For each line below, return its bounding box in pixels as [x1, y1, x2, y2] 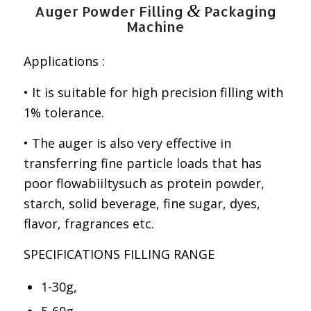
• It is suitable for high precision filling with [23, 83, 283, 101]
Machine [126, 17, 185, 35]
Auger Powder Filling [34, 2, 187, 20]
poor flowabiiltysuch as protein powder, [23, 174, 264, 192]
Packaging [200, 2, 276, 20]
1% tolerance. [23, 103, 104, 121]
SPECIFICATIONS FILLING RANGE [23, 246, 215, 263]
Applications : [23, 53, 105, 70]
